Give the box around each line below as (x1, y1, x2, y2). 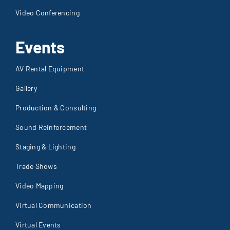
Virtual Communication (15, 200, 92, 209)
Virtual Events (15, 220, 61, 229)
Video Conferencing (15, 8, 80, 17)
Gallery (15, 83, 37, 92)
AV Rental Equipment (15, 64, 85, 73)
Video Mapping (15, 181, 64, 190)
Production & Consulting (15, 103, 97, 112)
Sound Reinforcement (15, 122, 87, 131)
